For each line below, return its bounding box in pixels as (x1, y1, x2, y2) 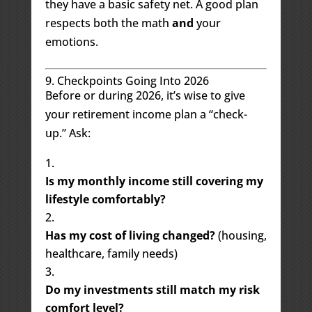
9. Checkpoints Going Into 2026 (45, 72, 209, 88)
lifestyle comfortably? (45, 191, 166, 207)
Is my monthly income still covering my (45, 173, 263, 189)
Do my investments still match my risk (45, 281, 260, 297)
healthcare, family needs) (45, 245, 178, 261)
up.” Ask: (45, 125, 91, 141)
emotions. (45, 33, 98, 49)
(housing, (214, 227, 267, 243)
